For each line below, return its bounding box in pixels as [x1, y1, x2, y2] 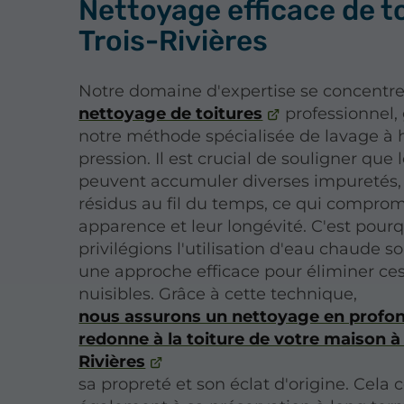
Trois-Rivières [78, 23, 269, 58]
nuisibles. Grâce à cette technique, [78, 283, 358, 304]
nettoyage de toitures [78, 103, 263, 124]
